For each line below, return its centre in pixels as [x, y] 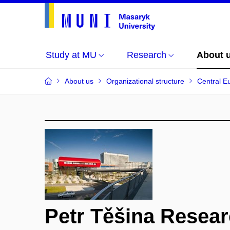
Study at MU [71, 55]
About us [79, 81]
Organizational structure [145, 81]
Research [147, 55]
